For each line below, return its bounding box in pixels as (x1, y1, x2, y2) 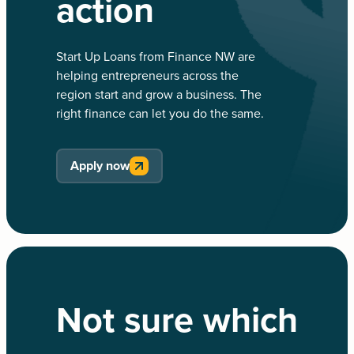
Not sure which (55, 299, 298, 342)
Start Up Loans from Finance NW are (55, 48, 255, 65)
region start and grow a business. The (55, 86, 262, 103)
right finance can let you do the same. (55, 105, 264, 122)
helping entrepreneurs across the (55, 67, 239, 84)
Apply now (70, 157, 130, 174)
